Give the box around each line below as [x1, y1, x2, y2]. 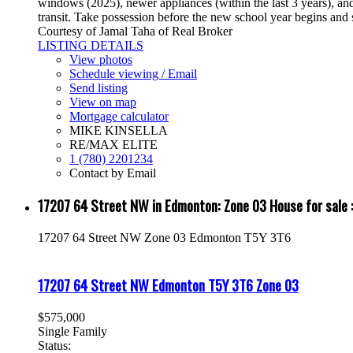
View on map [69, 95, 136, 109]
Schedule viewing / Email [69, 66, 197, 80]
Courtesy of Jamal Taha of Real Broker [38, 24, 232, 38]
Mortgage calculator [69, 109, 169, 123]
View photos [69, 52, 132, 66]
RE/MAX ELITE [69, 137, 158, 151]
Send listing [69, 80, 128, 95]
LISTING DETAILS [38, 38, 143, 52]
